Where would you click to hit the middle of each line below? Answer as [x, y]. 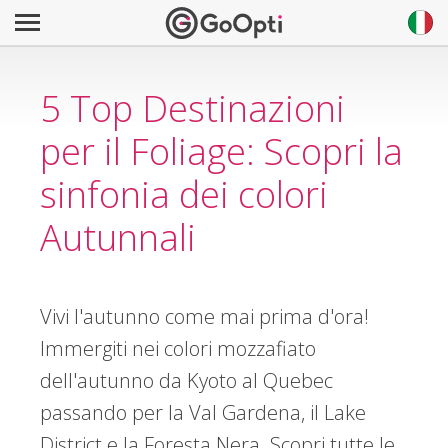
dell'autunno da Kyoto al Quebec [186, 380]
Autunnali [117, 237]
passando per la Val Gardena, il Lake [202, 412]
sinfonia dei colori [183, 194]
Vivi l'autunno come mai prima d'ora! [204, 316]
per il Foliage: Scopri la [221, 151]
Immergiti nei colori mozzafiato [177, 348]
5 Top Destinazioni [192, 108]
